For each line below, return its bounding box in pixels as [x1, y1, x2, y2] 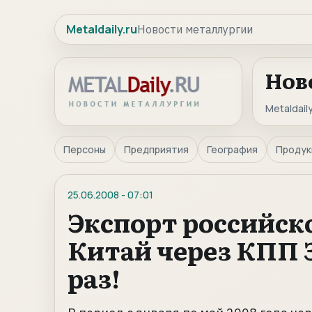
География [207, 143, 258, 156]
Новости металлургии [137, 22, 253, 36]
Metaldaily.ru [66, 22, 137, 37]
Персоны [63, 143, 106, 156]
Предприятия [124, 143, 189, 156]
